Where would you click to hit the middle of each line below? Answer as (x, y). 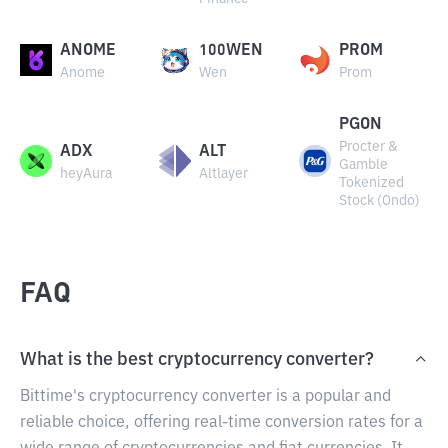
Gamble (363, 165)
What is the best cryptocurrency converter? (197, 360)
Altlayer (224, 174)
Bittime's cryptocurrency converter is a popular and (205, 397)
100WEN (231, 51)
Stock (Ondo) (379, 201)
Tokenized (371, 183)
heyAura (86, 174)
